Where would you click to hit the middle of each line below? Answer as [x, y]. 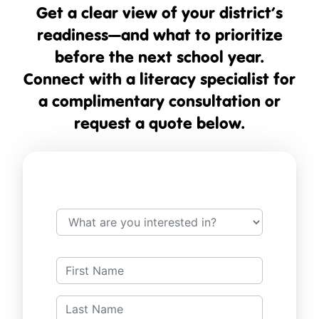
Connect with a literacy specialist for [159, 79]
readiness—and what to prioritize [159, 35]
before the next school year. [159, 57]
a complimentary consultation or [159, 101]
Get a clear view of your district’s [159, 12]
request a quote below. [159, 123]
